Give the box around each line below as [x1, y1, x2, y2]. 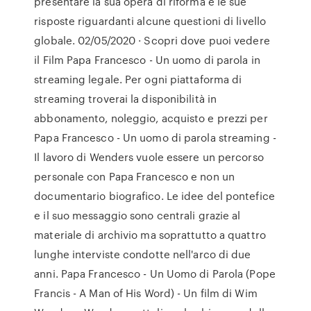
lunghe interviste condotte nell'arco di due [34, 246, 251, 262]
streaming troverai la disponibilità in [34, 91, 217, 106]
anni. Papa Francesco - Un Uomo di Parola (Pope [34, 266, 276, 281]
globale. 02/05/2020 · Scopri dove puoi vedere [34, 33, 270, 48]
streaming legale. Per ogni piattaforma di [34, 72, 242, 87]
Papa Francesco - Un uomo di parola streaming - [34, 130, 276, 145]
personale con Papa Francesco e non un [34, 169, 235, 184]
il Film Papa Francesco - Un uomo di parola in [34, 52, 260, 67]
